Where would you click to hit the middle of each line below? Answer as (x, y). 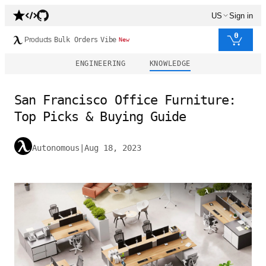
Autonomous (56, 148)
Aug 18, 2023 (113, 148)
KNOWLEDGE (170, 64)
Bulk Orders (76, 40)
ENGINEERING (100, 64)
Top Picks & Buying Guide (100, 117)
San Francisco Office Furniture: (125, 100)
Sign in (241, 15)
